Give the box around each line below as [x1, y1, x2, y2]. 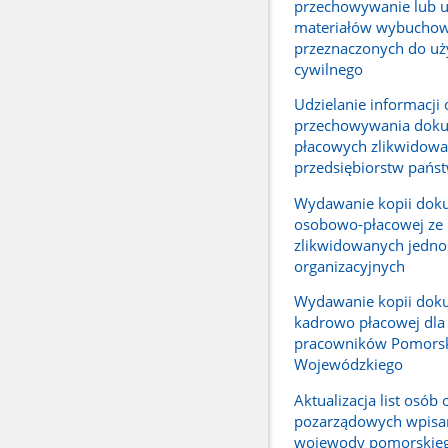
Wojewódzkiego [293, 354, 403, 375]
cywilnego [293, 58, 363, 79]
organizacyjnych [293, 255, 405, 276]
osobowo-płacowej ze [293, 213, 443, 234]
